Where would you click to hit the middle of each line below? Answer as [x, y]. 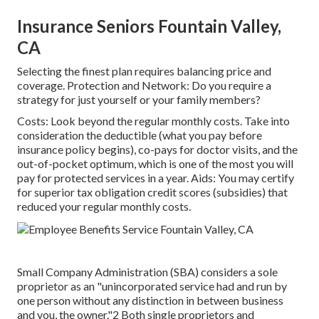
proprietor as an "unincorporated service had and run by [152, 286]
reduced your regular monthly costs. [104, 206]
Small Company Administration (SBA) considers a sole [147, 272]
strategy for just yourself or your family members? [139, 100]
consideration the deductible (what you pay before [140, 135]
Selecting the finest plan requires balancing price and [144, 71]
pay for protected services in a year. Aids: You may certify [156, 178]
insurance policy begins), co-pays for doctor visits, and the [157, 150]
